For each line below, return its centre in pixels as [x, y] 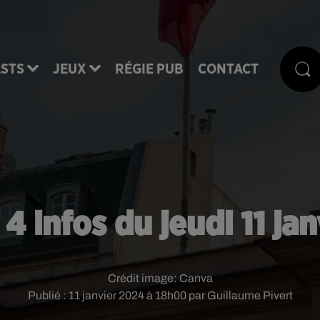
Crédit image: [143, 278]
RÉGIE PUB [149, 69]
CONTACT [228, 69]
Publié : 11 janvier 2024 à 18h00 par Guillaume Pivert [160, 295]
